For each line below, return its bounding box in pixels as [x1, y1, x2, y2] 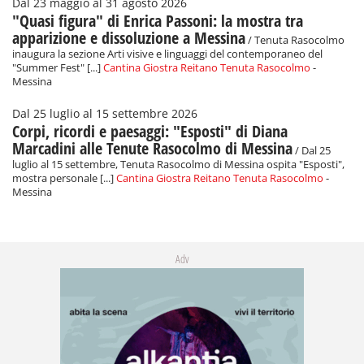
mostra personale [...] [12, 171, 116, 186]
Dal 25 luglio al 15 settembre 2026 [12, 106, 197, 122]
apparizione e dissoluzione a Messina [12, 27, 245, 50]
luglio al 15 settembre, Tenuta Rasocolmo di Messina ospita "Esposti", [12, 158, 344, 172]
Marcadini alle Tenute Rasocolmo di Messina [12, 137, 292, 160]
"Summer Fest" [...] [12, 61, 103, 76]
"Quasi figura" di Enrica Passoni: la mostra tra [12, 10, 303, 32]
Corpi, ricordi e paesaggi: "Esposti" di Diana [12, 120, 288, 143]
